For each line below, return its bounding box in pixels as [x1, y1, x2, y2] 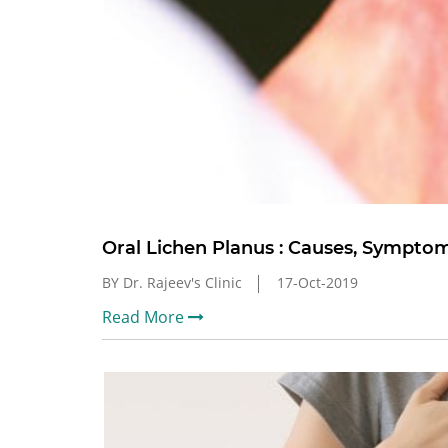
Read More [102, 306, 188, 329]
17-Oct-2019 [277, 273, 358, 293]
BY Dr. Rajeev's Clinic [102, 273, 242, 293]
